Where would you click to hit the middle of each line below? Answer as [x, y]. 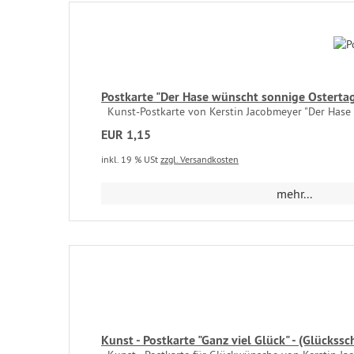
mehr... [295, 194]
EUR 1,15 [126, 135]
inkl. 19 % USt [131, 159]
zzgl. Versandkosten [200, 159]
